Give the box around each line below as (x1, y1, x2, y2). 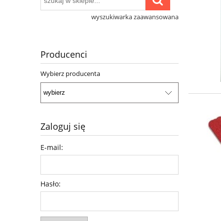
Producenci (40, 48, 87, 61)
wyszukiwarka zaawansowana (91, 12, 179, 22)
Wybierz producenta (40, 69, 100, 78)
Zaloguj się (40, 120, 85, 132)
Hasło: (40, 179, 61, 188)
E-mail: (40, 142, 63, 152)
